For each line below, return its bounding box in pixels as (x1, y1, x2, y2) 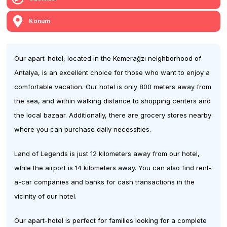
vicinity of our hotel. (14, 192, 79, 200)
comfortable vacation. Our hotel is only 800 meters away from (14, 82, 212, 91)
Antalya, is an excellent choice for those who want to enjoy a (14, 68, 210, 77)
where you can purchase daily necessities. (14, 125, 152, 133)
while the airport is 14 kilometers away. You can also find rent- (14, 163, 212, 172)
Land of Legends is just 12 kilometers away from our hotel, (14, 149, 200, 158)
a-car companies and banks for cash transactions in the (14, 177, 195, 186)
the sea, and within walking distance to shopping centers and (14, 96, 211, 105)
